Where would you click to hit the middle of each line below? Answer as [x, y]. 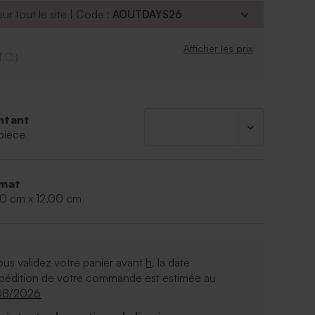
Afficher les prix [218, 49]
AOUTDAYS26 [148, 15]
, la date [171, 263]
